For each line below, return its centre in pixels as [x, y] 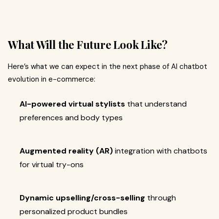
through [161, 197]
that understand [156, 104]
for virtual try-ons [52, 164]
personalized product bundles [74, 211]
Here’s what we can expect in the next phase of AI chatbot [108, 66]
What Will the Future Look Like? [88, 44]
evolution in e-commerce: [52, 79]
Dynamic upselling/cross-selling [82, 197]
